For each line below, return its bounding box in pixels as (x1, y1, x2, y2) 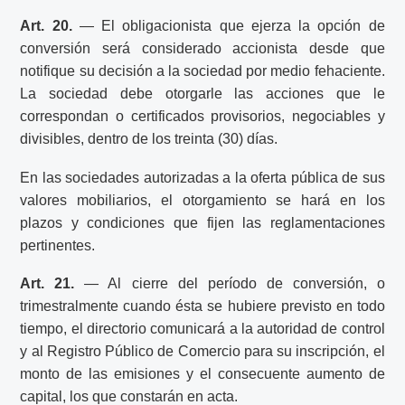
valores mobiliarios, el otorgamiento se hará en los (20, 192, 385, 208)
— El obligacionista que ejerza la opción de (71, 18, 385, 34)
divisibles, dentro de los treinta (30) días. (20, 131, 278, 147)
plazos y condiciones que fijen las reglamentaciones (20, 214, 385, 231)
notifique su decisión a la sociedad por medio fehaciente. (20, 63, 385, 80)
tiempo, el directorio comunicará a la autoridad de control (20, 321, 385, 337)
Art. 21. (20, 276, 75, 292)
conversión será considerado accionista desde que (20, 41, 385, 57)
